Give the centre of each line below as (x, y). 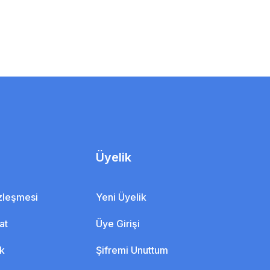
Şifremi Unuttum (132, 250)
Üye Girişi (118, 223)
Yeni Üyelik (121, 197)
